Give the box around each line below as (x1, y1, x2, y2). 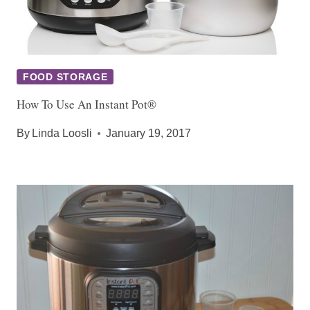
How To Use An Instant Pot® (17, 95, 156, 112)
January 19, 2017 (106, 127, 192, 139)
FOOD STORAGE (23, 71, 108, 82)
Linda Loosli (32, 127, 93, 139)
